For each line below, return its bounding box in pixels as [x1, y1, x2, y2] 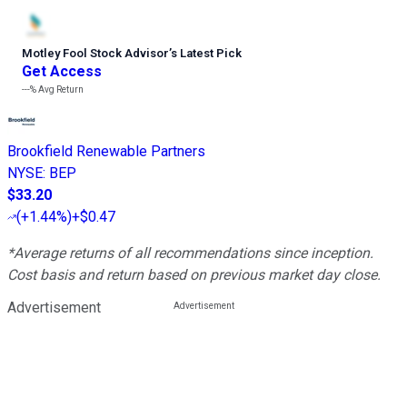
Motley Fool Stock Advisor [22, 45, 169, 60]
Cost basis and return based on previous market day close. [7, 265, 381, 283]
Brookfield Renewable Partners [7, 142, 205, 160]
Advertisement [7, 298, 101, 316]
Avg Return [36, 84, 84, 94]
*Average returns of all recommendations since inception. [7, 243, 373, 262]
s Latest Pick [171, 45, 242, 60]
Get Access [22, 62, 102, 80]
